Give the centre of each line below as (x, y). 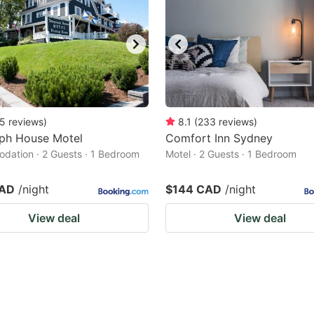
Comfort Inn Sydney (219, 138)
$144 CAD (193, 189)
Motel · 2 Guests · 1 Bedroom (231, 154)
